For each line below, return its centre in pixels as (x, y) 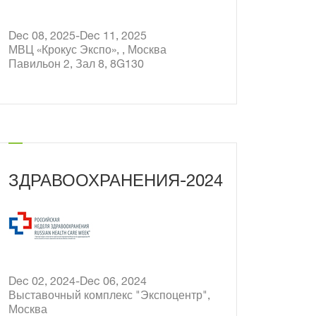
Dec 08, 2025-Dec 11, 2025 (125, 37)
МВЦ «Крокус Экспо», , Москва (88, 51)
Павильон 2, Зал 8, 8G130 (77, 66)
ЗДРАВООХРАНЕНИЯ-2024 (116, 183)
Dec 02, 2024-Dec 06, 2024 (125, 283)
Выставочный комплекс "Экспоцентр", (110, 297)
